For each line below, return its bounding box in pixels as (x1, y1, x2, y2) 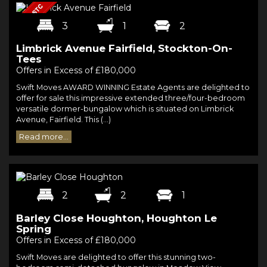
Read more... (19, 132, 69, 142)
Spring (16, 222, 51, 235)
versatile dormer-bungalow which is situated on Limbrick (16, 104, 234, 114)
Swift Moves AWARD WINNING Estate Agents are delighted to (16, 83, 250, 92)
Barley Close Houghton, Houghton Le (16, 212, 217, 224)
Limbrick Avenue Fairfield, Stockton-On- (16, 42, 232, 55)
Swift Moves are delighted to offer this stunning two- (16, 252, 216, 262)
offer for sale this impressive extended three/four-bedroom (16, 94, 245, 103)
